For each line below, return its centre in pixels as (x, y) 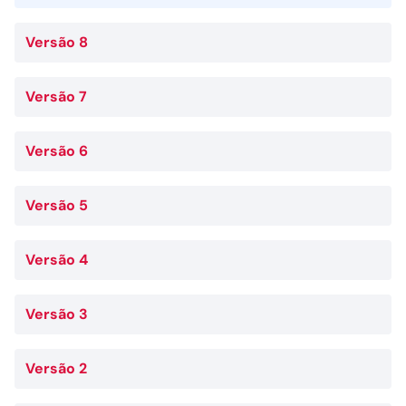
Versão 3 (57, 314)
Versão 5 (57, 205)
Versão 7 (56, 97)
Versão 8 (57, 42)
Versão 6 (57, 151)
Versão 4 (57, 260)
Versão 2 (56, 368)
